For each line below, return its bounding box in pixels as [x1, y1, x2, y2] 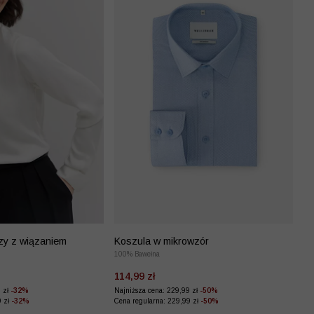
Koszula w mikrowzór [114, 235, 209, 247]
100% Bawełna [114, 250, 160, 258]
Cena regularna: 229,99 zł [114, 296, 200, 305]
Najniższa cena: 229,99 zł [114, 286, 200, 294]
